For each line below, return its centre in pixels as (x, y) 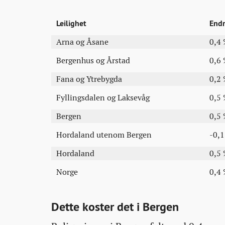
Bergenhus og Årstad (93, 61)
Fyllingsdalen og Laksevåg (103, 98)
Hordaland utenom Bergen (104, 135)
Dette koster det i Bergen (115, 207)
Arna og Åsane (82, 42)
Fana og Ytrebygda (89, 79)
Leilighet (71, 23)
